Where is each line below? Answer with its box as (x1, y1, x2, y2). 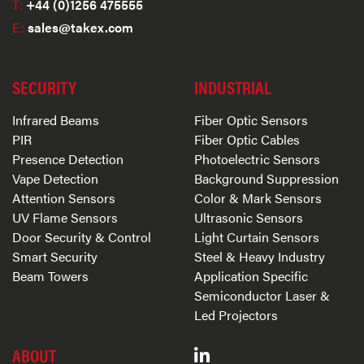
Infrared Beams (12, 110, 99, 129)
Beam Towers (12, 266, 89, 285)
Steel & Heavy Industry (194, 246, 325, 266)
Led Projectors (194, 305, 278, 324)
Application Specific (194, 266, 308, 285)
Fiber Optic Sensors (194, 110, 308, 129)
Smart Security (12, 246, 97, 266)
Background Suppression (194, 168, 339, 188)
